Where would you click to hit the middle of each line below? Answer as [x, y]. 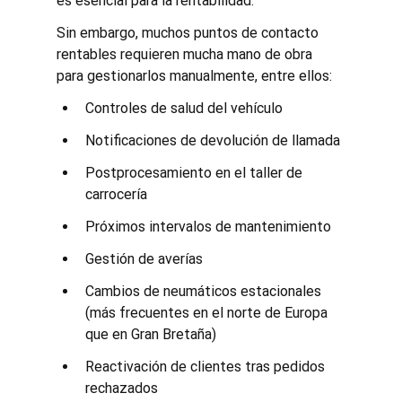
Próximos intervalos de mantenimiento [208, 226]
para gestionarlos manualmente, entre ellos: [194, 75]
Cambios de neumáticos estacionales [205, 291]
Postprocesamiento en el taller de [195, 172]
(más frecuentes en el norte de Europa [208, 312]
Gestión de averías [144, 258]
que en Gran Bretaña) [150, 334]
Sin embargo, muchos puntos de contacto [189, 32]
